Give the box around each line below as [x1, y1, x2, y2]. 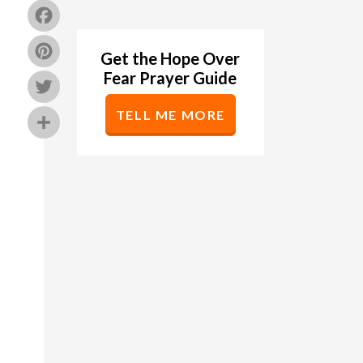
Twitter [64, 72, 149, 105]
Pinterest [64, 36, 168, 69]
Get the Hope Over [100, 49, 241, 69]
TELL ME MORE [115, 107, 226, 123]
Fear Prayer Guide [104, 68, 237, 88]
